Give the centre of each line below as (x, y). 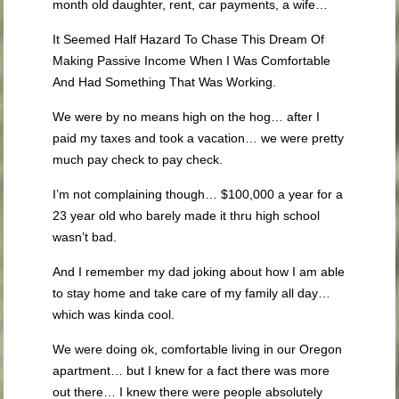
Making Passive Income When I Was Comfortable (192, 61)
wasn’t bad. (85, 237)
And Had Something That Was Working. (165, 82)
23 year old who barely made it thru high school (187, 216)
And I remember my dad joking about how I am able (199, 272)
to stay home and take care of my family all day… (192, 293)
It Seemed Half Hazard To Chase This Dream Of (189, 39)
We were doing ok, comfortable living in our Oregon (198, 349)
